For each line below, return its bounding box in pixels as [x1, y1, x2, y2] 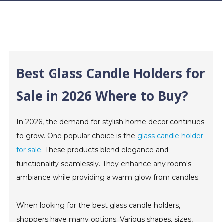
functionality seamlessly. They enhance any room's [16, 159, 192, 168]
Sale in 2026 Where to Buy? [16, 87, 189, 105]
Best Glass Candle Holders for [16, 64, 206, 82]
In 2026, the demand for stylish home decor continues [16, 117, 205, 126]
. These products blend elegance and [41, 145, 169, 154]
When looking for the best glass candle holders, [16, 201, 181, 210]
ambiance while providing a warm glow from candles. [16, 173, 200, 182]
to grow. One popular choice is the [16, 131, 138, 140]
